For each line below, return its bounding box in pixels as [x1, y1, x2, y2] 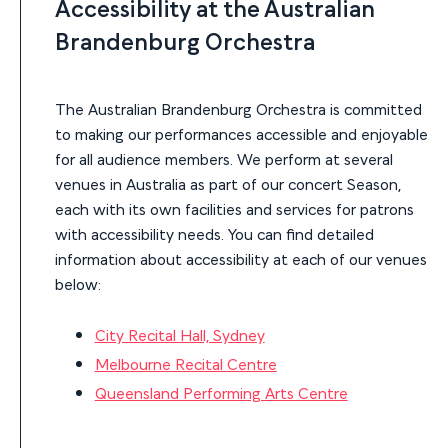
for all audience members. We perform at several [54, 147, 393, 169]
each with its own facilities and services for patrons [54, 197, 414, 219]
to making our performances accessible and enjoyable [54, 122, 428, 144]
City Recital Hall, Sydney [94, 323, 265, 345]
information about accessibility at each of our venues [54, 247, 427, 269]
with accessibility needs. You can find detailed [54, 222, 374, 244]
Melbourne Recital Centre [94, 352, 277, 374]
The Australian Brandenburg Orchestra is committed [54, 97, 422, 119]
